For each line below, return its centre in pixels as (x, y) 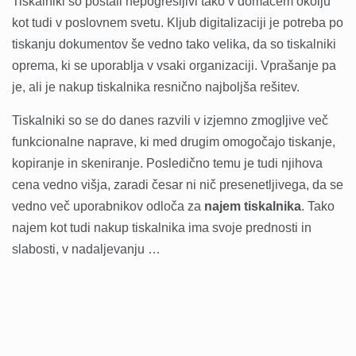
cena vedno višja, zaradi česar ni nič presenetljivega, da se (178, 185)
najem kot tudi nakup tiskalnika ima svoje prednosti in (162, 228)
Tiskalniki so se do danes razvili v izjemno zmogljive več (170, 121)
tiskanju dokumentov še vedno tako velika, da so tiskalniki (174, 44)
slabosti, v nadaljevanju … (86, 250)
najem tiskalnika (253, 207)
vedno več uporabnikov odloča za (108, 207)
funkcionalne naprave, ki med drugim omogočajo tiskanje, (174, 142)
